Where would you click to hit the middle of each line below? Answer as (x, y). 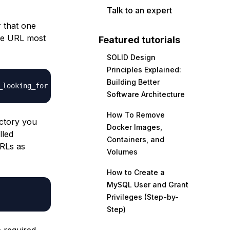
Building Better (133, 82)
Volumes (122, 152)
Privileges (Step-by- (143, 197)
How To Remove (136, 115)
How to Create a (136, 172)
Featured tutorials (139, 40)
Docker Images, (135, 127)
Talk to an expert (139, 10)
